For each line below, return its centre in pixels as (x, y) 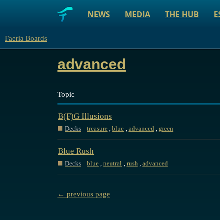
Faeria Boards (26, 38)
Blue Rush (76, 151)
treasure (97, 128)
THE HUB (182, 14)
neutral (113, 163)
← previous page (84, 194)
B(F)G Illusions (85, 116)
